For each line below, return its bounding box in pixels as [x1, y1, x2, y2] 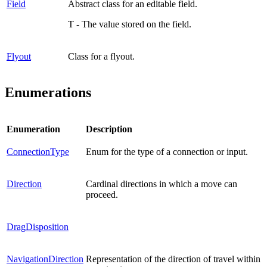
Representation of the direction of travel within [86, 254, 260, 265]
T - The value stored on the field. [68, 18, 191, 29]
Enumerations [5, 85, 91, 101]
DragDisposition [7, 222, 69, 232]
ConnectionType [7, 147, 69, 157]
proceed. [86, 190, 118, 200]
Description [86, 124, 132, 135]
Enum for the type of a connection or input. [86, 147, 248, 157]
